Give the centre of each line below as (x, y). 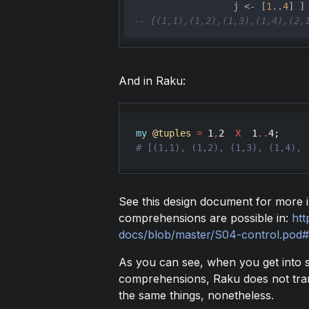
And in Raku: (152, 80)
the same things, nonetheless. (196, 295)
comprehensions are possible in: (205, 218)
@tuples (171, 133)
